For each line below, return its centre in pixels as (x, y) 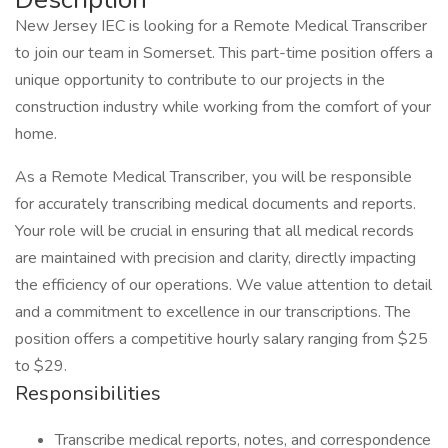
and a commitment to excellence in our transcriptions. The (213, 312)
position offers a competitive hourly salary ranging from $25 (221, 339)
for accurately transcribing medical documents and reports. (215, 204)
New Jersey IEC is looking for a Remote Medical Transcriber (221, 26)
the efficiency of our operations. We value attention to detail (223, 285)
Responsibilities (88, 393)
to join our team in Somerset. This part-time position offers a (224, 53)
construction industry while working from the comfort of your (223, 107)
